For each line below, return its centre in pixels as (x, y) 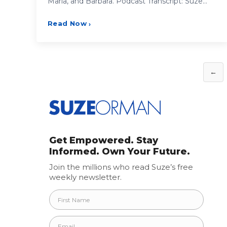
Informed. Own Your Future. (120, 152)
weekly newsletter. (85, 177)
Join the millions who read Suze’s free (121, 167)
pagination (88, 96)
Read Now (67, 24)
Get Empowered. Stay (104, 141)
